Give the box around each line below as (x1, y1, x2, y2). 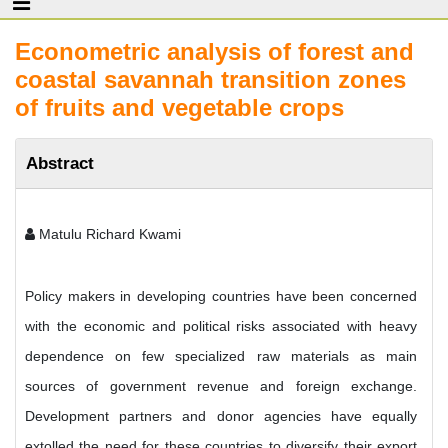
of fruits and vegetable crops (15, 94, 344, 121)
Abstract (26, 153, 94, 173)
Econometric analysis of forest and (15, 38, 414, 65)
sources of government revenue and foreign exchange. (25, 378, 417, 394)
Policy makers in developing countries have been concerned (25, 288, 417, 304)
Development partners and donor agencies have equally (25, 408, 417, 424)
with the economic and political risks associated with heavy (25, 318, 417, 334)
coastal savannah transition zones (15, 66, 406, 93)
